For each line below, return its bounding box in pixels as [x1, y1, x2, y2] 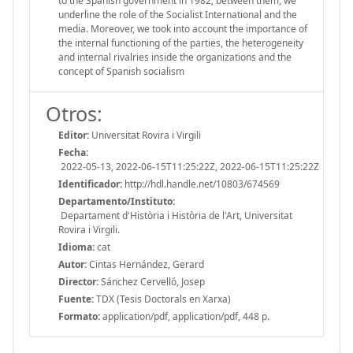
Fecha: [58, 145, 88, 159]
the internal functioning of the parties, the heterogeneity [58, 35, 303, 50]
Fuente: [58, 292, 94, 306]
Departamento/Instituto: [58, 194, 175, 208]
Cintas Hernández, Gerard [87, 257, 204, 271]
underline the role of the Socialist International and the [58, 7, 297, 21]
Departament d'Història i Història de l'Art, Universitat [58, 208, 292, 222]
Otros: [46, 99, 102, 127]
